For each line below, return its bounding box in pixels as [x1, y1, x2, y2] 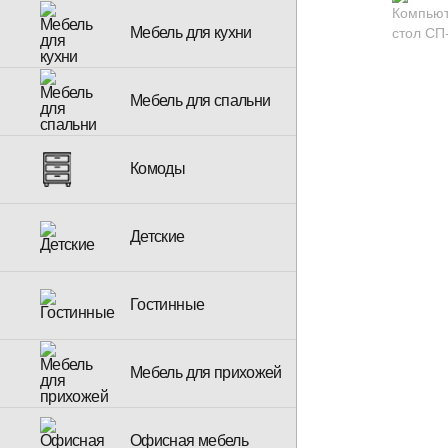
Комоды [130, 160, 186, 177]
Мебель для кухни [130, 24, 252, 41]
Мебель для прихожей [130, 364, 282, 381]
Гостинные [130, 296, 205, 313]
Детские [130, 228, 185, 245]
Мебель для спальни [130, 92, 271, 109]
